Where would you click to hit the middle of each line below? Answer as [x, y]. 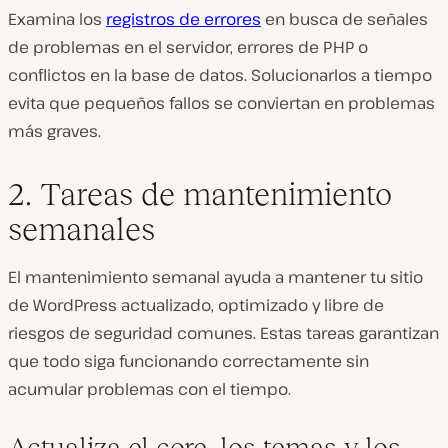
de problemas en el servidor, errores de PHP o [188, 47]
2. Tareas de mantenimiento [200, 194]
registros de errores [183, 19]
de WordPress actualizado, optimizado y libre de [196, 305]
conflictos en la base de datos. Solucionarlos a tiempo [220, 75]
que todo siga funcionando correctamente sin [188, 361]
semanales [81, 229]
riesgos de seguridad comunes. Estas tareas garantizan [223, 333]
